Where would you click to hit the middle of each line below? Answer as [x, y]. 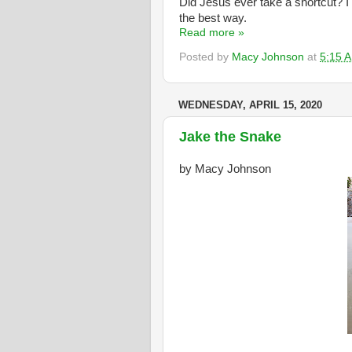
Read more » [212, 32]
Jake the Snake [230, 136]
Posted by [205, 57]
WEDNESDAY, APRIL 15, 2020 [250, 105]
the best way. [213, 18]
